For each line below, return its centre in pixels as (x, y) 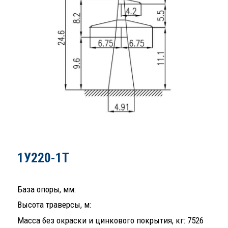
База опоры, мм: (47, 189)
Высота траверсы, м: (54, 205)
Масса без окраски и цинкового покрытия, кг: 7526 (110, 220)
